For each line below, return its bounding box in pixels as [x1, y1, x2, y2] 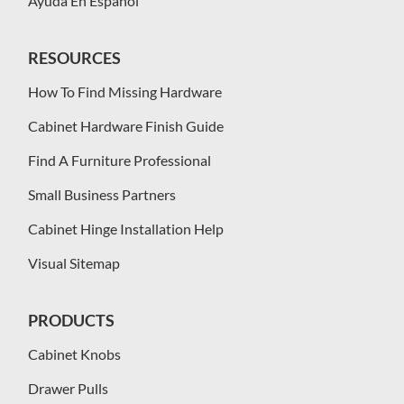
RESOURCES [27, 48, 121, 69]
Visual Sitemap [27, 254, 120, 272]
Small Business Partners [27, 186, 176, 204]
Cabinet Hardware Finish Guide [27, 117, 224, 135]
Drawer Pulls [27, 380, 108, 398]
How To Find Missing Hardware [27, 83, 222, 101]
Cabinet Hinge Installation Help [27, 220, 224, 238]
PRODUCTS [27, 310, 115, 331]
